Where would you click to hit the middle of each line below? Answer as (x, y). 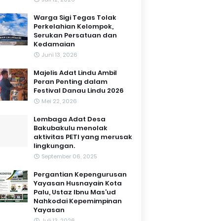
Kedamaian (54, 44)
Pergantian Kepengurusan (80, 175)
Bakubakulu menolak (71, 128)
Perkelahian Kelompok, (74, 27)
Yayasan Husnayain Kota (78, 184)
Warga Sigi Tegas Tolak (75, 18)
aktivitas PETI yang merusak (83, 137)
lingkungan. (54, 146)
